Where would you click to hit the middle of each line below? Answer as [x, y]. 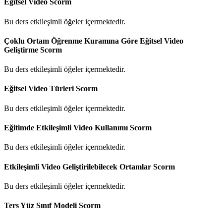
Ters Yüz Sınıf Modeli [41, 206]
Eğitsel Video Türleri [40, 89]
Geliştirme [22, 50]
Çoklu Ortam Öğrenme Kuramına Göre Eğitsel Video [94, 41]
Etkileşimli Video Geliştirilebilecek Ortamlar [79, 166]
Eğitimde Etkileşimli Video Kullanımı [67, 128]
